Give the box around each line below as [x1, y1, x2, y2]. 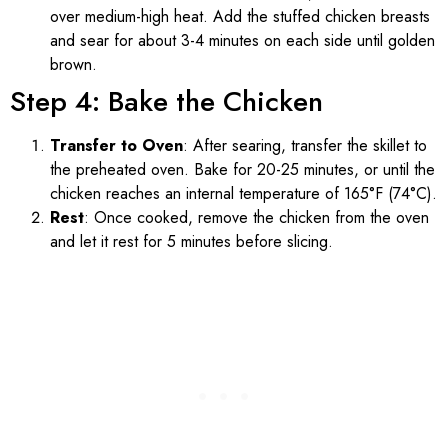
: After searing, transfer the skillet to [183, 134, 427, 158]
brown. [50, 53, 97, 77]
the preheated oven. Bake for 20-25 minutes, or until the [50, 158, 435, 182]
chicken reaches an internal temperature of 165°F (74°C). [50, 182, 437, 206]
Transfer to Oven [50, 134, 183, 158]
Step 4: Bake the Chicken [10, 81, 323, 123]
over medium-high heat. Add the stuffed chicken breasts [50, 5, 430, 29]
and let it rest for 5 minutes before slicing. [50, 230, 333, 254]
